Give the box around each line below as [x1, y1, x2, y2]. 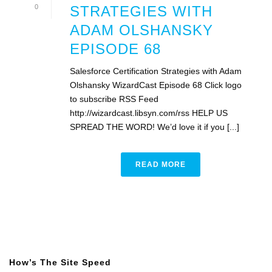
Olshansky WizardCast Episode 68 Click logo [70, 80, 242, 90]
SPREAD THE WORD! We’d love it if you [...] [70, 122, 239, 132]
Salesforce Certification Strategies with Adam [70, 66, 242, 76]
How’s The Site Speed [9, 257, 111, 267]
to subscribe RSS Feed [70, 94, 158, 104]
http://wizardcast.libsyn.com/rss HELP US [70, 108, 228, 118]
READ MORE [135, 160, 186, 169]
